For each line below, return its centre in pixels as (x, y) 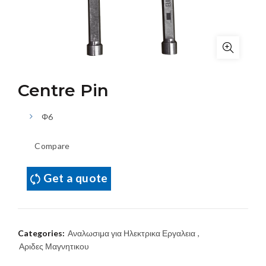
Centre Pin (63, 90)
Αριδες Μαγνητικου (54, 246)
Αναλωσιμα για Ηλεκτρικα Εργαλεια (132, 233)
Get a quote (76, 178)
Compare (52, 146)
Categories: (42, 233)
